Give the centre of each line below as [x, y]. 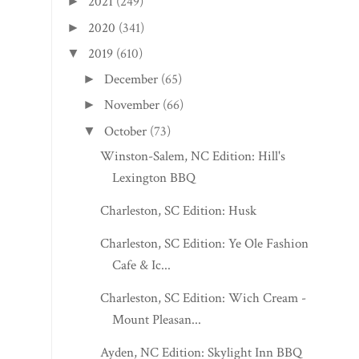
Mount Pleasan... [157, 319]
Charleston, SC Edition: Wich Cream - [204, 298]
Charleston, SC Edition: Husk [179, 210]
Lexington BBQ [154, 177]
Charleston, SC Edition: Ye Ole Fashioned [211, 243]
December [131, 79]
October [126, 131]
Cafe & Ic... [142, 265]
